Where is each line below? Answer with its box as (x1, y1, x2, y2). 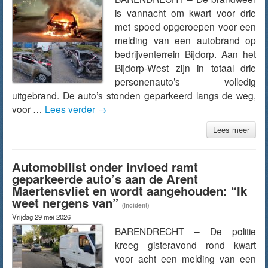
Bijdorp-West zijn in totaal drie (115, 61, 256, 74)
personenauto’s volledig (115, 75, 256, 88)
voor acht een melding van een (115, 252, 256, 265)
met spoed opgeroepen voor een (115, 20, 256, 33)
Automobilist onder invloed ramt (12, 158, 198, 175)
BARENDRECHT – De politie (115, 224, 256, 237)
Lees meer (213, 124, 249, 135)
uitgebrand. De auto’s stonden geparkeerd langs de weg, (12, 89, 256, 102)
